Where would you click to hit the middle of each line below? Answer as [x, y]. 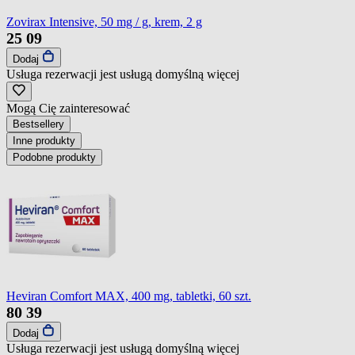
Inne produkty [44, 140]
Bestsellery [38, 124]
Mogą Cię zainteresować [68, 108]
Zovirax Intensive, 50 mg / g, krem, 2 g [104, 21]
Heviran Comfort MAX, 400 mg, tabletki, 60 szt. [129, 296]
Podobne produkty [54, 157]
